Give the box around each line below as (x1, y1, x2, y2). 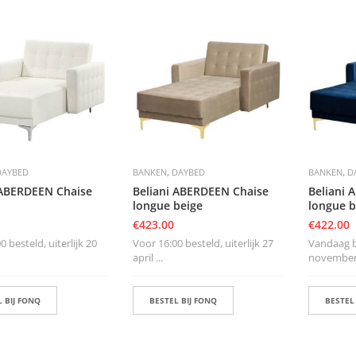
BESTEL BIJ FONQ (149, 294, 217, 306)
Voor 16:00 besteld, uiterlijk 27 (132, 235, 273, 250)
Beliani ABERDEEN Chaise (132, 183, 269, 199)
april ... (132, 250, 163, 265)
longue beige (132, 197, 203, 213)
